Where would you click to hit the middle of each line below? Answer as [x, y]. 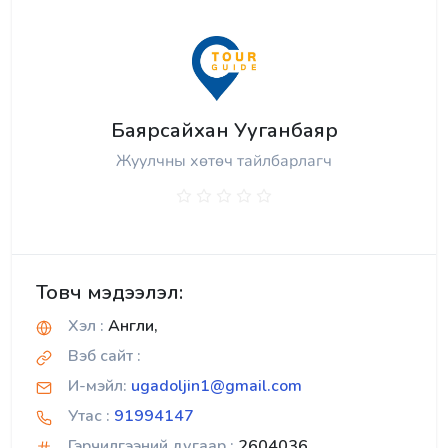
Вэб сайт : [104, 356]
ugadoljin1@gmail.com [216, 386]
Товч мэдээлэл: [109, 293]
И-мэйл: [97, 386]
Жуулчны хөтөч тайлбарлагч [224, 161]
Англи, [131, 326]
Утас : [89, 416]
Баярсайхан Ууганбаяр [224, 131]
